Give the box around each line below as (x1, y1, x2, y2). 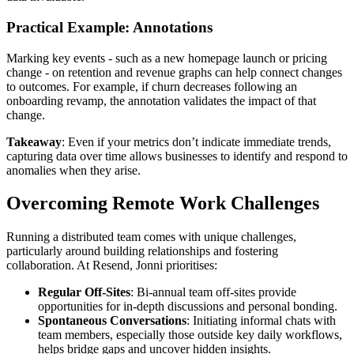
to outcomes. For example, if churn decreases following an (6, 79, 297, 93)
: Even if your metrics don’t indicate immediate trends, (62, 134, 331, 149)
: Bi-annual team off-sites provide (130, 285, 296, 299)
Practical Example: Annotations (6, 18, 213, 36)
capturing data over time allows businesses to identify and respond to (6, 149, 348, 163)
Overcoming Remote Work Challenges (6, 193, 319, 214)
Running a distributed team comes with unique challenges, (6, 230, 296, 244)
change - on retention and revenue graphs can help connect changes (6, 65, 342, 79)
